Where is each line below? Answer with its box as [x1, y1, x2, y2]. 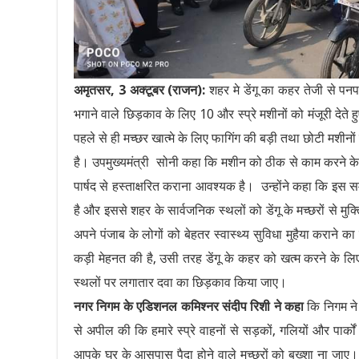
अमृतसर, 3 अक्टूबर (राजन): [74, 83, 206, 99]
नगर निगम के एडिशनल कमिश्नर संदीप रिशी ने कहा [74, 299, 305, 315]
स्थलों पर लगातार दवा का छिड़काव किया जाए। [74, 275, 287, 291]
